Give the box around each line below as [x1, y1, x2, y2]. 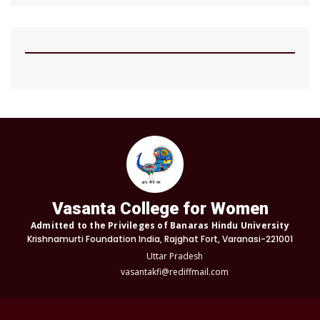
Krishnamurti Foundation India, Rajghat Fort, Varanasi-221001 [27, 233, 293, 245]
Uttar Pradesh [146, 250, 203, 262]
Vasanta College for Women [51, 199, 269, 219]
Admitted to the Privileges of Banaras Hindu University [31, 219, 289, 231]
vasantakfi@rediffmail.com [120, 266, 229, 278]
